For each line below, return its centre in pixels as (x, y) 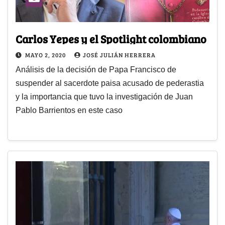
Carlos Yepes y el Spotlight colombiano (111, 39)
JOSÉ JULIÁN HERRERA (119, 55)
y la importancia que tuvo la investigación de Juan (104, 97)
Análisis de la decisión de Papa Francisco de (96, 70)
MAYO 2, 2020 (46, 55)
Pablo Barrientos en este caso (69, 110)
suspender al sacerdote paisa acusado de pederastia (110, 83)
